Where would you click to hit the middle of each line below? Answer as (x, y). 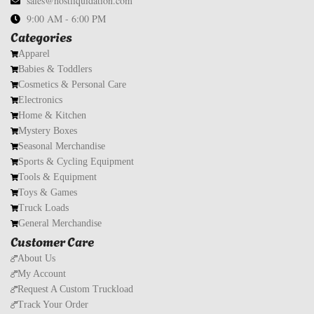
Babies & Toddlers (55, 69)
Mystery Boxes (48, 130)
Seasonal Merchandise (62, 146)
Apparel (34, 53)
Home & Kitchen (53, 115)
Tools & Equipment (58, 177)
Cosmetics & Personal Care (73, 84)
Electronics (41, 100)
